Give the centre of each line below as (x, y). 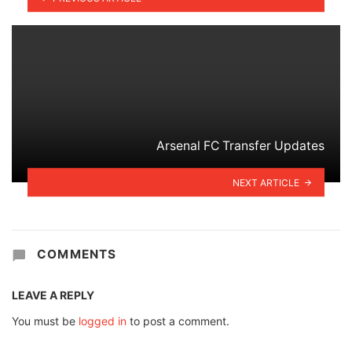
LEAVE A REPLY (53, 295)
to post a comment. (178, 321)
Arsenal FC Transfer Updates (240, 145)
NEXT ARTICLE (266, 182)
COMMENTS (75, 254)
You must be (45, 321)
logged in (103, 321)
